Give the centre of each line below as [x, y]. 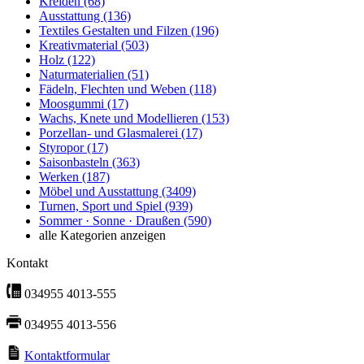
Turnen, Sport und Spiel [102, 206]
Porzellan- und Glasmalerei [110, 133]
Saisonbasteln [76, 162]
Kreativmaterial [80, 45]
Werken [61, 177]
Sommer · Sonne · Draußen [111, 221]
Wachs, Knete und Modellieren [120, 119]
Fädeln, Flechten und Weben [114, 89]
